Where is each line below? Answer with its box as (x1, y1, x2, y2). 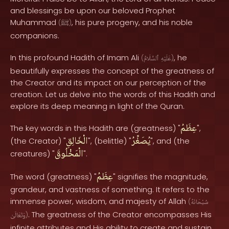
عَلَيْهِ (161, 53, 171, 64)
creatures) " (10, 148, 55, 159)
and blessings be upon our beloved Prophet (10, 5, 175, 16)
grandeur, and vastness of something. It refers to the (10, 184, 210, 195)
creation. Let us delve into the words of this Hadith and (10, 89, 215, 100)
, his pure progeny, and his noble (72, 17, 193, 28)
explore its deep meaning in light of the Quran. (10, 101, 185, 111)
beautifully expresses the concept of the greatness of (10, 65, 214, 76)
